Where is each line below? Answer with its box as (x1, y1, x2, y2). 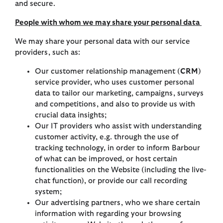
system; (35, 188, 62, 196)
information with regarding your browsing (35, 210, 181, 218)
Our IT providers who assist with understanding (35, 122, 202, 130)
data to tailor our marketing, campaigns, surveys (35, 90, 204, 98)
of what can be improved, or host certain (35, 155, 177, 163)
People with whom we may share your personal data (15, 19, 202, 27)
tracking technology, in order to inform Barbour (35, 144, 200, 152)
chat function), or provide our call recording (35, 177, 187, 185)
